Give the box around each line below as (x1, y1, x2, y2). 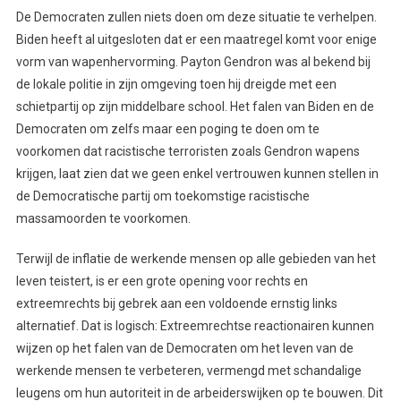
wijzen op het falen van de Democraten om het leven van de (15, 340, 354, 355)
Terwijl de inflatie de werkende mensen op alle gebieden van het (15, 251, 376, 266)
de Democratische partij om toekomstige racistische (15, 188, 310, 203)
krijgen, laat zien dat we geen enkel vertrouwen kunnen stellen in (15, 166, 379, 181)
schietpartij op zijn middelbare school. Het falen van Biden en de (15, 98, 374, 114)
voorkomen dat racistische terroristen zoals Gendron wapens (15, 143, 360, 158)
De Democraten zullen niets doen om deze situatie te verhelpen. (15, 9, 377, 24)
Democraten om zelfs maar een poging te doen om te (15, 121, 320, 136)
